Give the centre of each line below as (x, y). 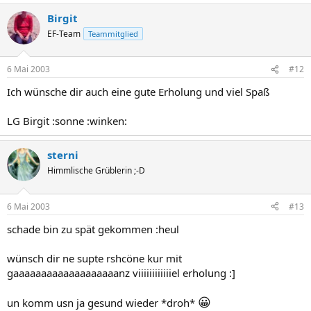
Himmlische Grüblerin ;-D (96, 170)
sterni (63, 155)
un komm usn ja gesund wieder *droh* (102, 302)
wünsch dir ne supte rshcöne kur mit (94, 258)
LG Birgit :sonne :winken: (67, 121)
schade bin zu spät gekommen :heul (93, 229)
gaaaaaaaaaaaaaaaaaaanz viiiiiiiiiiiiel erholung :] (121, 272)
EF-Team (64, 33)
